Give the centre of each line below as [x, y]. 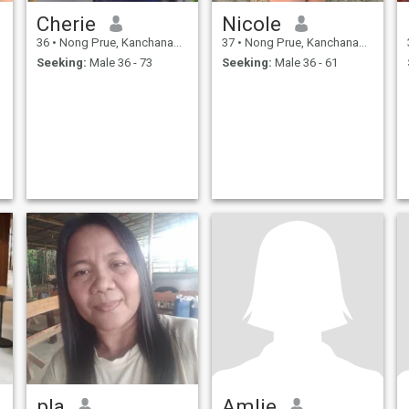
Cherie [66, 23]
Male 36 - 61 [304, 63]
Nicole [251, 23]
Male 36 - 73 [119, 63]
